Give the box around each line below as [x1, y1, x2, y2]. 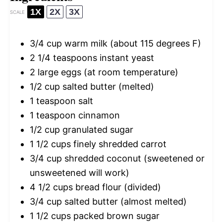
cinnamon [76, 110, 120, 121]
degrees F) [154, 38, 201, 49]
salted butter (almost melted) [62, 196, 187, 207]
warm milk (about [62, 38, 140, 49]
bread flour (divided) [73, 182, 161, 193]
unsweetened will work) [30, 167, 129, 178]
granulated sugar [60, 124, 133, 135]
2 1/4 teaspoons [30, 53, 97, 63]
